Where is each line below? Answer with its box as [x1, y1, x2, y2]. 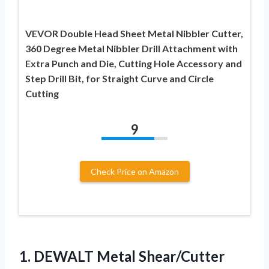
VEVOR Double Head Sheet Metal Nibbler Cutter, [25, 27, 243, 39]
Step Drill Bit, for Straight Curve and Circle [25, 72, 214, 84]
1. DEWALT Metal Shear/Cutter [19, 247, 225, 265]
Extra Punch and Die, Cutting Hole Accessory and [25, 57, 242, 69]
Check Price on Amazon [90, 166, 179, 177]
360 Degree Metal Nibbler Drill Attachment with [25, 42, 238, 54]
